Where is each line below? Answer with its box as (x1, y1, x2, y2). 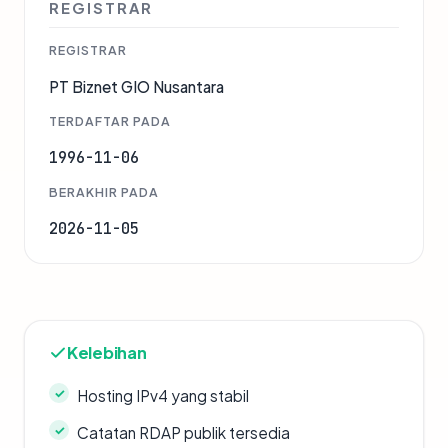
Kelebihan (67, 342, 147, 364)
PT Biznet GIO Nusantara (49, 77, 224, 97)
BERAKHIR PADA (49, 184, 159, 201)
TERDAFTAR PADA (49, 113, 171, 130)
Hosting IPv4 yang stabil (77, 386, 249, 406)
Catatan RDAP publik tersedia (77, 423, 290, 443)
